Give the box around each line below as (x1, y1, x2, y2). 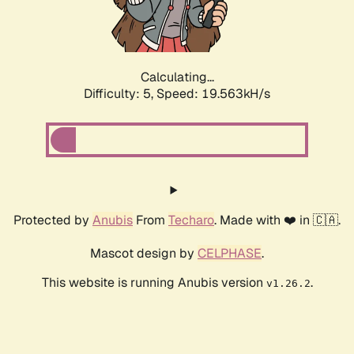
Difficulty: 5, (84, 85, 156, 103)
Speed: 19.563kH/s (156, 85, 270, 103)
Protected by (13, 212, 92, 229)
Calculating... (140, 69, 214, 86)
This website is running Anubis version (41, 274, 266, 292)
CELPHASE (198, 245, 262, 262)
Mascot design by (90, 245, 198, 262)
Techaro (168, 212, 214, 229)
